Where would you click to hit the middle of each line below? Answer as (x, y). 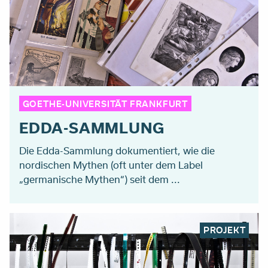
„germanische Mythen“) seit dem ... (100, 179)
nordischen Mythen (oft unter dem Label (111, 165)
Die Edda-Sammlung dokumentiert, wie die (117, 150)
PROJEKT (224, 230)
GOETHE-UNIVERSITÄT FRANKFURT (105, 103)
